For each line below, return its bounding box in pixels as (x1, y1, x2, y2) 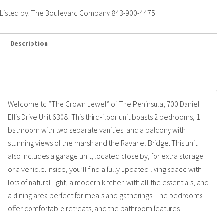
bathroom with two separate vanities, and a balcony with (8, 125, 186, 135)
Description (10, 39, 48, 47)
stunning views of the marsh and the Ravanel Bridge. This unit (8, 138, 197, 148)
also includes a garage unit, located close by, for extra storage (8, 151, 203, 161)
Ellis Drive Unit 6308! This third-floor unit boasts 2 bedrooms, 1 (8, 112, 200, 122)
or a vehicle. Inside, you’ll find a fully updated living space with (8, 164, 201, 174)
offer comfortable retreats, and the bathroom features (8, 203, 180, 213)
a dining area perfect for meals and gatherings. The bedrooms (8, 190, 202, 200)
